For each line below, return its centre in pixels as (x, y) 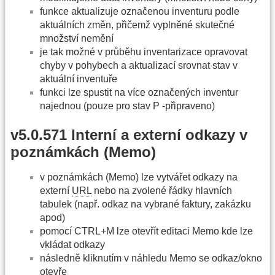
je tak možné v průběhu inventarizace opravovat (144, 52)
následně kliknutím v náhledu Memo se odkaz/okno (151, 258)
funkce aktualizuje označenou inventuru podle (140, 11)
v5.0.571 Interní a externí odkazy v (129, 135)
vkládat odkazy (72, 244)
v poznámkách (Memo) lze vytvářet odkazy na (139, 177)
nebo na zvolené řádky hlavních (162, 190)
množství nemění (77, 38)
